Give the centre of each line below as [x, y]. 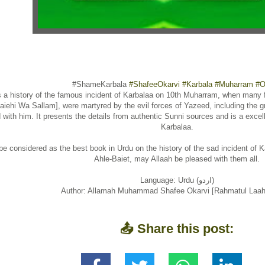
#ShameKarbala [100, 84]
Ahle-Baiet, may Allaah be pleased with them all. [177, 159]
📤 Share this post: [177, 228]
